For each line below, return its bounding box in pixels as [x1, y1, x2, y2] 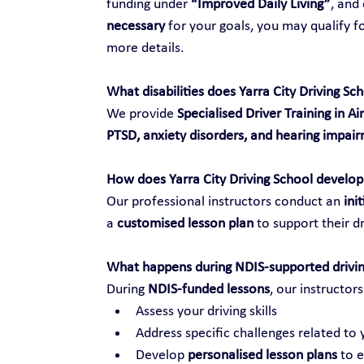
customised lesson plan [116, 215, 253, 232]
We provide [106, 106, 177, 122]
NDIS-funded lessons [147, 281, 270, 297]
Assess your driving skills [135, 303, 277, 319]
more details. [106, 40, 184, 56]
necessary [106, 18, 165, 34]
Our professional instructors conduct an [106, 193, 344, 210]
